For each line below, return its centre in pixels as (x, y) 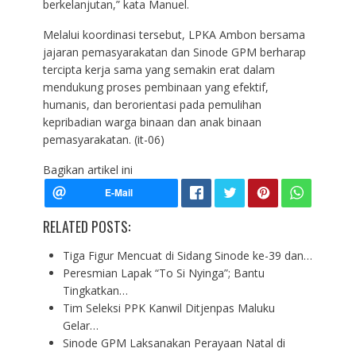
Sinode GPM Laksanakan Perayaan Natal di (174, 343)
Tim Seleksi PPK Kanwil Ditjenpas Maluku (168, 308)
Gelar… (80, 326)
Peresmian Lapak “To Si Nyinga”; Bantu (163, 273)
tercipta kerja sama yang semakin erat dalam (159, 70)
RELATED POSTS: (86, 227)
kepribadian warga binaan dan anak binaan (152, 122)
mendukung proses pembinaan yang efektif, (155, 87)
